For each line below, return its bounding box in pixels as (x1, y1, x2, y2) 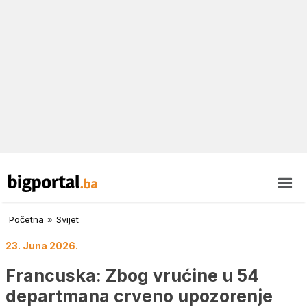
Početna (9, 214, 44, 225)
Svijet (56, 214, 79, 225)
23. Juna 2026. (5, 240, 78, 252)
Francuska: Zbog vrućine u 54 (5, 265, 259, 286)
